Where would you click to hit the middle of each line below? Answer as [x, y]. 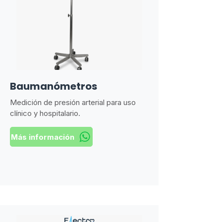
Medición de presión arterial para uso [73, 102]
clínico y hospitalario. [45, 113]
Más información [42, 137]
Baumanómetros [54, 86]
